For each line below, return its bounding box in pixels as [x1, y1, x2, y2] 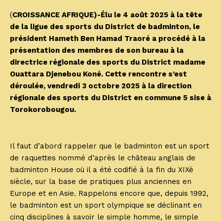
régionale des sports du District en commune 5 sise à [10, 93, 211, 103]
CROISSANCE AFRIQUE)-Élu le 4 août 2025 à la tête [12, 10, 202, 20]
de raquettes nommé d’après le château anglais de [10, 153, 195, 163]
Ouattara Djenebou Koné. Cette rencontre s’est [10, 70, 187, 79]
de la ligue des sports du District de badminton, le [10, 22, 200, 32]
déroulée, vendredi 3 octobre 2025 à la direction [10, 81, 191, 91]
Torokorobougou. [10, 105, 76, 114]
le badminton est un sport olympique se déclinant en [10, 201, 202, 210]
